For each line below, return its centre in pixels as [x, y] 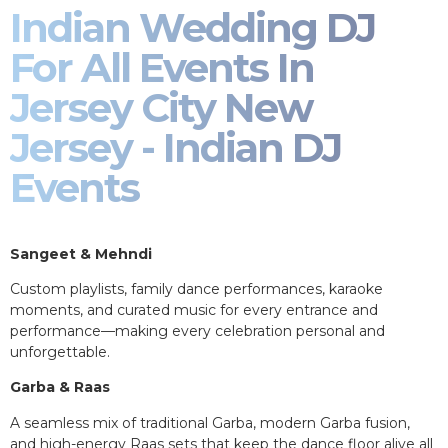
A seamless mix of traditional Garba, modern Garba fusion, [210, 422]
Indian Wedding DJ [192, 28]
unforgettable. [60, 352]
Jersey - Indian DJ [175, 148]
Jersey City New [161, 108]
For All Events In [162, 68]
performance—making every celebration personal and [197, 331]
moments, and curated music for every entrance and [194, 310]
